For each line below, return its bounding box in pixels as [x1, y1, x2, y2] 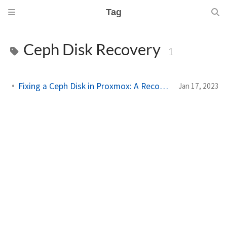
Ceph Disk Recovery [20, 40, 164, 59]
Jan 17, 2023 [178, 81, 219, 91]
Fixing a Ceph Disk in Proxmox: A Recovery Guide [160, 80, 169, 92]
